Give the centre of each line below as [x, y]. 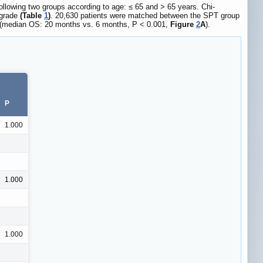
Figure [183, 24]
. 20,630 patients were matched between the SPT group [145, 15]
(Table [32, 15]
